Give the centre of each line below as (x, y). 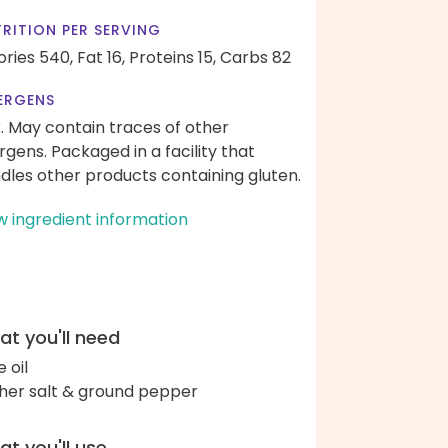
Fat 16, (101, 57)
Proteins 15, (172, 57)
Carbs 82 (255, 57)
